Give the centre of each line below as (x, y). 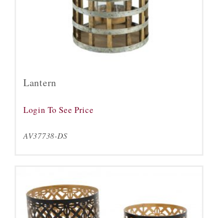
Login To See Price (59, 110)
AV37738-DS (45, 136)
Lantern (40, 82)
